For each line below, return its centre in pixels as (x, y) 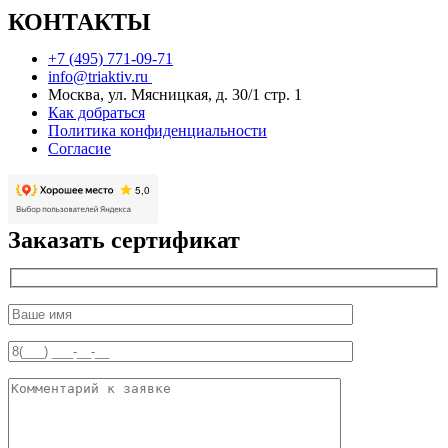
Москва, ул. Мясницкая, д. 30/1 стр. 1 (175, 95)
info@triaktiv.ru (100, 77)
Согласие (79, 149)
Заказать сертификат (124, 240)
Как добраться (96, 113)
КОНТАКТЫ (79, 22)
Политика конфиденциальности (157, 131)
